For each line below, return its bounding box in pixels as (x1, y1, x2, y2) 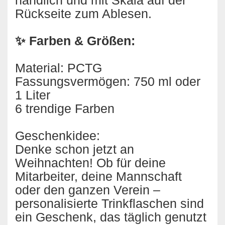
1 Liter (15, 88, 50, 102)
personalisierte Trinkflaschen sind (15, 196, 204, 210)
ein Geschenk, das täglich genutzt (15, 210, 206, 224)
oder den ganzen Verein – (15, 183, 160, 197)
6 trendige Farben (15, 101, 115, 116)
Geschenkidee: (15, 129, 100, 143)
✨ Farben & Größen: (15, 34, 135, 48)
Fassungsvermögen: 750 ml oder (15, 74, 200, 88)
